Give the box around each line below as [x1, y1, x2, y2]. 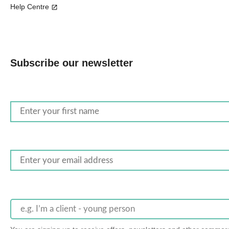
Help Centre [10, 2, 49, 11]
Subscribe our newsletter [10, 57, 133, 68]
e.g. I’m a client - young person [20, 204, 135, 214]
